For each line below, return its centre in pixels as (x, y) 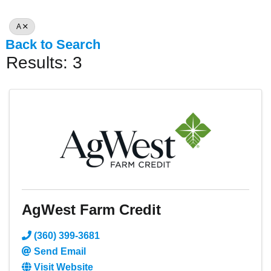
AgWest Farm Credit (91, 210)
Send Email (60, 252)
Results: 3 (44, 63)
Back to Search (53, 45)
